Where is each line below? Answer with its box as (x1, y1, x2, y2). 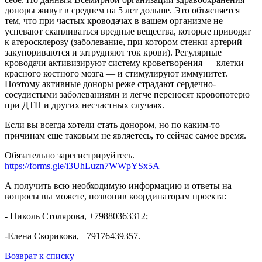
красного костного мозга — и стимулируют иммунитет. (5, 68, 227, 78)
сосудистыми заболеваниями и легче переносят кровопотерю (5, 89, 250, 99)
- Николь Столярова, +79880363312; (5, 211, 148, 221)
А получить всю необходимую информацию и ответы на (5, 180, 232, 191)
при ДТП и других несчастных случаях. (5, 99, 164, 110)
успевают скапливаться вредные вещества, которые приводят (5, 26, 251, 36)
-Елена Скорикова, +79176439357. (5, 230, 140, 241)
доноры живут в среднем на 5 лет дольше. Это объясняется (5, 5, 240, 15)
